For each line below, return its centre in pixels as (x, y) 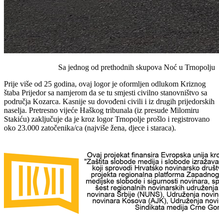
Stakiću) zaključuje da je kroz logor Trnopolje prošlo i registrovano (107, 119)
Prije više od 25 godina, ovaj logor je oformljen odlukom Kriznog (105, 84)
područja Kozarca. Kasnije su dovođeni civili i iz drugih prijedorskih (109, 101)
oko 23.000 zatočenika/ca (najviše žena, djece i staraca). (90, 128)
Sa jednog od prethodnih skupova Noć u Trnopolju (137, 67)
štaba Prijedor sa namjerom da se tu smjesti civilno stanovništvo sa (106, 92)
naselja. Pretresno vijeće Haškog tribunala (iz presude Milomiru (101, 110)
